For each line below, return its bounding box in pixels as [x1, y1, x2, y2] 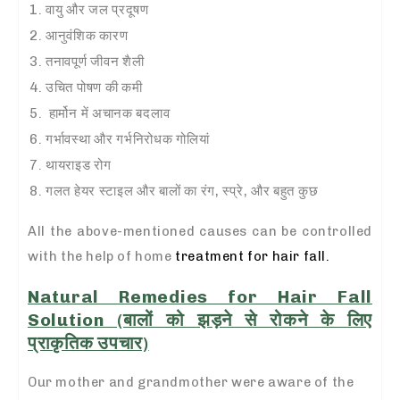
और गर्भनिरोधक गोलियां [94, 130, 210, 147]
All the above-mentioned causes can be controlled [28, 222, 372, 239]
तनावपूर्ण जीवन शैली [46, 53, 145, 70]
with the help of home [28, 247, 172, 264]
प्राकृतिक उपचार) [28, 333, 149, 354]
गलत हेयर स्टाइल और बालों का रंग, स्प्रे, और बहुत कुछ [46, 182, 319, 199]
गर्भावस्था [46, 130, 91, 147]
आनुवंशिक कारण [46, 27, 129, 44]
